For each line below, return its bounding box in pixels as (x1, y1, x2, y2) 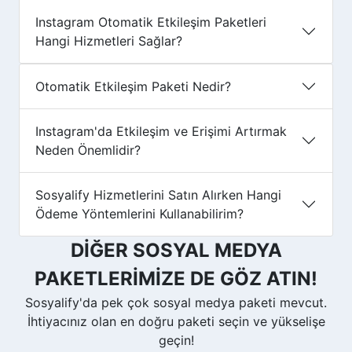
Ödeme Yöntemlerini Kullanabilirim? (35, 205, 244, 222)
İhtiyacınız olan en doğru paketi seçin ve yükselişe (27, 313, 325, 329)
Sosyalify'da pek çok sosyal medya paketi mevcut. (25, 294, 327, 310)
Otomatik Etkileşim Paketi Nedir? (35, 78, 231, 94)
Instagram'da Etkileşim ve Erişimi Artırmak (35, 123, 287, 139)
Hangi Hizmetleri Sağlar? (35, 32, 182, 49)
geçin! (158, 332, 194, 348)
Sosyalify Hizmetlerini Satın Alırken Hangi (35, 186, 281, 203)
